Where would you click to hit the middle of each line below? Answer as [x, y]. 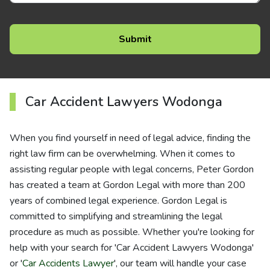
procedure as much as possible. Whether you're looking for [132, 232]
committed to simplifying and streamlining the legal [116, 216]
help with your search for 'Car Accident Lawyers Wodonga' [132, 248]
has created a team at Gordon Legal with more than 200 [127, 185]
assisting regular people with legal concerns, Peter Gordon [132, 169]
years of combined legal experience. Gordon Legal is [118, 201]
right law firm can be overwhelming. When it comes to [122, 154]
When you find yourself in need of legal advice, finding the [130, 138]
